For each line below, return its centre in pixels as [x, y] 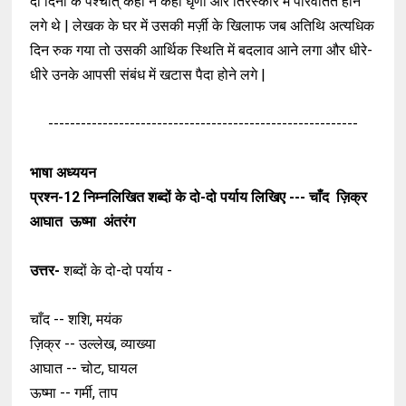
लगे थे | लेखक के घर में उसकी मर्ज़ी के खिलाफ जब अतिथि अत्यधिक [203, 26]
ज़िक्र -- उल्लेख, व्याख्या [95, 344]
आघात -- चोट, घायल [86, 369]
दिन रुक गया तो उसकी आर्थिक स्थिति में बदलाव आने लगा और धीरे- [202, 51]
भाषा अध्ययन [63, 173]
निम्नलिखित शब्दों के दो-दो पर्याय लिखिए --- [197, 198]
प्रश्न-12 [57, 198]
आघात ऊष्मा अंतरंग [83, 222]
